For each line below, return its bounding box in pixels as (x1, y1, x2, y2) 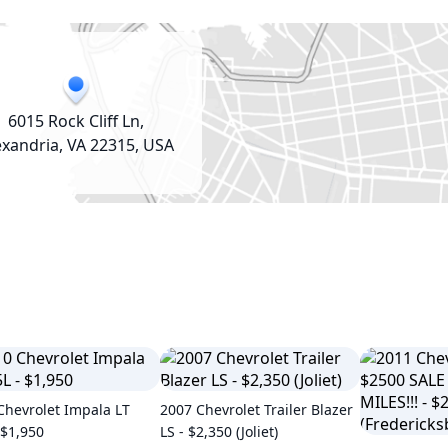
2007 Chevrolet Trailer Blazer (160, 400, 353, 419)
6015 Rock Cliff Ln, (8, 110, 144, 132)
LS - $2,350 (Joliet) (160, 422, 278, 441)
